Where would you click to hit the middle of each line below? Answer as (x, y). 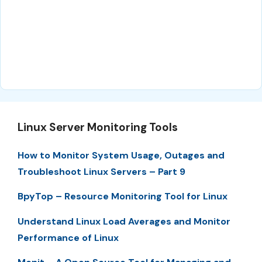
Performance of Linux (68, 237)
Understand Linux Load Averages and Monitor (124, 221)
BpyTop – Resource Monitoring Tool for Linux (123, 196)
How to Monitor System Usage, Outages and (121, 155)
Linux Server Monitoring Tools (98, 127)
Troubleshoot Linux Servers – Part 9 (101, 171)
